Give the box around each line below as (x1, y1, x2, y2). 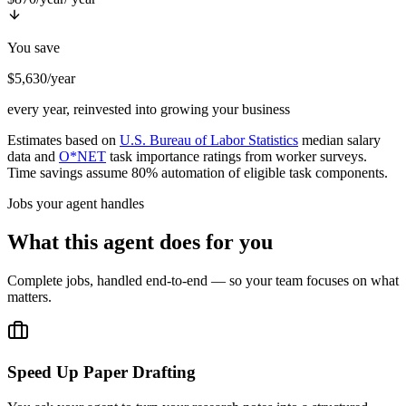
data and (7, 149, 55, 165)
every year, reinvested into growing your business (7, 101, 290, 118)
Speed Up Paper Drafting (7, 362, 196, 382)
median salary (302, 132, 381, 149)
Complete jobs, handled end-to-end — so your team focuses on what (7, 273, 399, 289)
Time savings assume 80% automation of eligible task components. (7, 165, 388, 181)
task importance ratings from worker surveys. (110, 149, 367, 165)
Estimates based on (7, 132, 116, 149)
